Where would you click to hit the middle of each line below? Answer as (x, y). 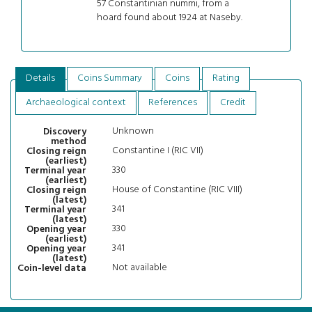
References (173, 103)
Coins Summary (110, 79)
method (68, 141)
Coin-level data (52, 268)
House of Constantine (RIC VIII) (178, 190)
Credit (233, 103)
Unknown (133, 132)
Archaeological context (76, 103)
